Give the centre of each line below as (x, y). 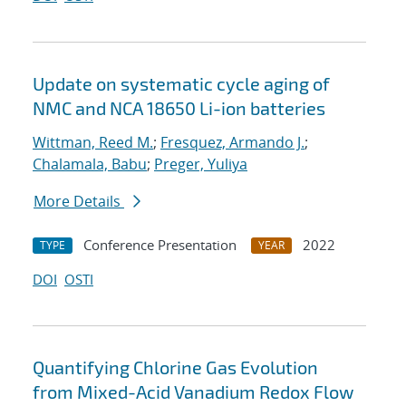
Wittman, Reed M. (93, 143)
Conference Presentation (160, 245)
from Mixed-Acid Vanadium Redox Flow (193, 392)
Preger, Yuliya (201, 164)
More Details (79, 202)
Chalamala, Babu (90, 164)
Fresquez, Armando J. (232, 143)
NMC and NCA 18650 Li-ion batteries (179, 108)
